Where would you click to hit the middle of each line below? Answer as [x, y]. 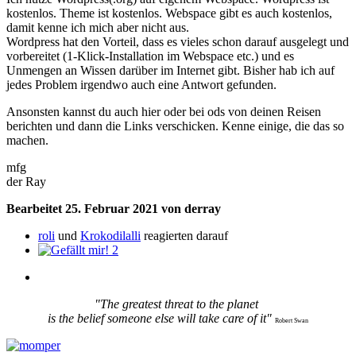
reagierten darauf [184, 235]
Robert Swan [290, 320]
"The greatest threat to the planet [178, 304]
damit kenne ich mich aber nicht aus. [99, 27]
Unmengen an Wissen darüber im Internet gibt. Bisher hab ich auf [170, 70]
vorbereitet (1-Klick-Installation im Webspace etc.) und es [150, 56]
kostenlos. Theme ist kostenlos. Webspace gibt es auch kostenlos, [169, 13]
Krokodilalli [110, 235]
